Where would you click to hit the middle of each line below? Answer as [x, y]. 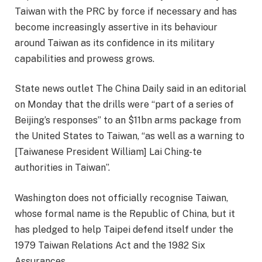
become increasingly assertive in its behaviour [116, 27]
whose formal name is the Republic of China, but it [125, 214]
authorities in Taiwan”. [62, 168]
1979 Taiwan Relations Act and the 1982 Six [110, 246]
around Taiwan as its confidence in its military [115, 43]
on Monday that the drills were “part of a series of [124, 105]
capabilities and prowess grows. [85, 58]
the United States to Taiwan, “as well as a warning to [130, 136]
